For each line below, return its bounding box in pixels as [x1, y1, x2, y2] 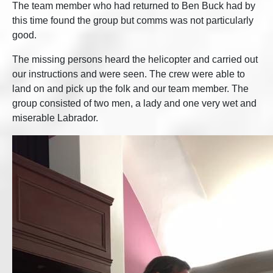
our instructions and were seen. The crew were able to [12, 69, 245, 79]
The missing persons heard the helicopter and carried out [12, 54, 258, 65]
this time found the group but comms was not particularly [12, 15, 253, 26]
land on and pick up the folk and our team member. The [12, 83, 249, 94]
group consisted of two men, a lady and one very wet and [12, 98, 257, 108]
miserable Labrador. [12, 113, 98, 123]
